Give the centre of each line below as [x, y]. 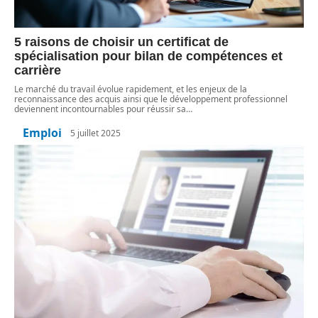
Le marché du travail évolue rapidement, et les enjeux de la [131, 89]
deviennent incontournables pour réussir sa [100, 109]
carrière [38, 71]
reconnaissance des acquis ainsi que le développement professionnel [151, 99]
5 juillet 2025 [95, 133]
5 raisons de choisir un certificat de [121, 42]
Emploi [42, 133]
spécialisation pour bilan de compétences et [148, 56]
